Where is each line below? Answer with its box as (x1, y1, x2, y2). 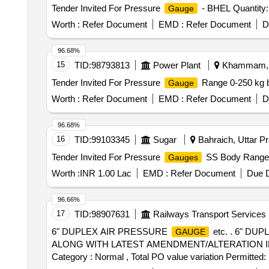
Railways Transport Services (153, 209, 266, 219)
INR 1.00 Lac (79, 168, 131, 178)
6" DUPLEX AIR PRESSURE (51, 226, 170, 237)
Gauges (168, 153, 198, 162)
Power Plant (153, 60, 201, 70)
